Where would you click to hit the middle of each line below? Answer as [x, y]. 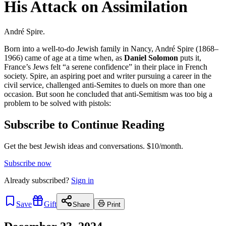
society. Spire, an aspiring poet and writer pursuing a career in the [108, 76]
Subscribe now [28, 163]
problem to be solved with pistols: [58, 103]
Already [18, 180]
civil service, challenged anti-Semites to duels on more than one [105, 85]
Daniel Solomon [152, 58]
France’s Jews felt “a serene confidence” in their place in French [106, 67]
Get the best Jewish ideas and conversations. [74, 146]
